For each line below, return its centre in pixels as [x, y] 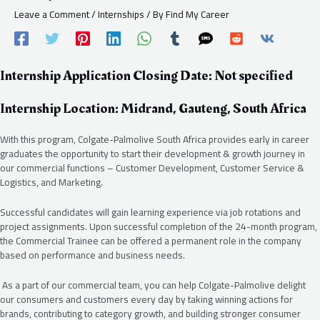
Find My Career [197, 14]
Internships [121, 14]
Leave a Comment [52, 14]
